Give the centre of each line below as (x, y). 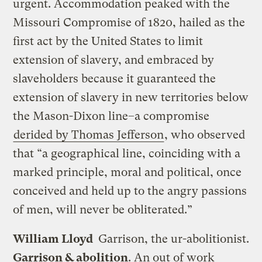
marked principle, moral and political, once (127, 172)
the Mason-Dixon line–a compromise (111, 116)
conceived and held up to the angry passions (130, 191)
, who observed (205, 135)
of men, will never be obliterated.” (103, 209)
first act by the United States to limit (108, 41)
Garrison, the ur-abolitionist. (173, 239)
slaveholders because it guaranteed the (115, 78)
